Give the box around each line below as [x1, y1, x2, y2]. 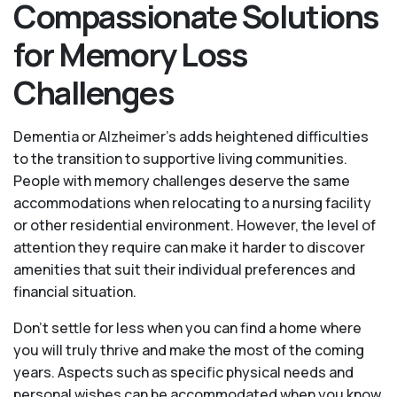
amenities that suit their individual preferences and [13, 260, 355, 279]
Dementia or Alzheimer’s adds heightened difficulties [13, 127, 369, 146]
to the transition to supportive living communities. [13, 149, 347, 168]
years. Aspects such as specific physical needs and [13, 362, 354, 382]
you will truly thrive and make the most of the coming [13, 340, 364, 360]
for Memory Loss [13, 33, 247, 76]
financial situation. [13, 282, 136, 301]
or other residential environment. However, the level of [13, 215, 376, 235]
